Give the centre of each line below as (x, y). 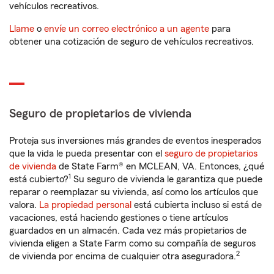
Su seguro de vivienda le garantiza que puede (167, 179)
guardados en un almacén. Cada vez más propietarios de (128, 231)
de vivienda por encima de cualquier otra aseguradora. (123, 256)
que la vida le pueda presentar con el (87, 154)
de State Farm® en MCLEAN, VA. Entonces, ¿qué (160, 166)
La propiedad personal (85, 205)
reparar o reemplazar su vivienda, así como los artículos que (134, 192)
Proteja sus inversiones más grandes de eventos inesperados (135, 141)
